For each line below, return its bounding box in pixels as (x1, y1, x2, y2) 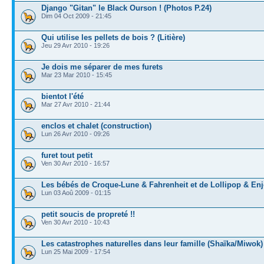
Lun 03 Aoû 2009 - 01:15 (41, 189, 111, 196)
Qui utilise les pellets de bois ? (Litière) (41, 32, 185, 42)
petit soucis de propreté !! (41, 209, 135, 219)
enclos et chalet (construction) (41, 121, 151, 130)
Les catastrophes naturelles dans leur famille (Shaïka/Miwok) (41, 239, 263, 248)
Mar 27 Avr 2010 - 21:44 (41, 100, 110, 108)
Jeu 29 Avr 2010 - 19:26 (41, 41, 110, 49)
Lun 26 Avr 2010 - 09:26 (41, 130, 110, 137)
